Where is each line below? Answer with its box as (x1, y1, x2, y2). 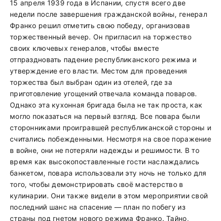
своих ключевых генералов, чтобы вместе (10, 44, 159, 52)
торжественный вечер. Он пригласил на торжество (10, 33, 191, 41)
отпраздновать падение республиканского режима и (10, 55, 197, 64)
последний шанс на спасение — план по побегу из (10, 203, 185, 211)
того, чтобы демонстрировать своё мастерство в (10, 180, 184, 188)
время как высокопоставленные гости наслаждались (10, 157, 200, 166)
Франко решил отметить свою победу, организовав (10, 21, 190, 30)
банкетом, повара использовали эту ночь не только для (10, 169, 207, 177)
